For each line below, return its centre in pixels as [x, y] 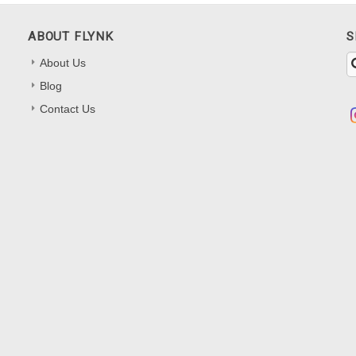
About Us [63, 63]
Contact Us [68, 109]
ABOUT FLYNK [71, 37]
